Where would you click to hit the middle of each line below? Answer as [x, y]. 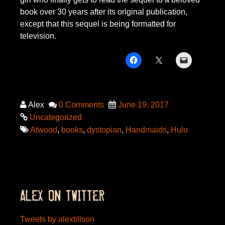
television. [38, 36]
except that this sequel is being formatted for [98, 24]
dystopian [104, 130]
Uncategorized [56, 117]
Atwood [44, 130]
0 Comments [81, 105]
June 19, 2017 [143, 105]
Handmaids [146, 130]
